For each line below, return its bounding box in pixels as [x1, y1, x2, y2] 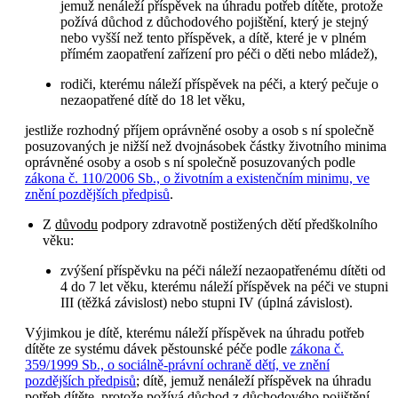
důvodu [55, 216, 98, 232]
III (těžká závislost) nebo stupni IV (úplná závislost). [60, 294, 354, 310]
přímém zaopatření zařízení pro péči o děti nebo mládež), [60, 45, 378, 61]
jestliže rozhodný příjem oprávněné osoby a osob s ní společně [25, 122, 375, 138]
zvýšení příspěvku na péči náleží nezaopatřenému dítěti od [60, 262, 386, 278]
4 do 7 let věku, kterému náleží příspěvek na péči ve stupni [60, 278, 389, 294]
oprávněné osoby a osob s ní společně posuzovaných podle [25, 154, 356, 170]
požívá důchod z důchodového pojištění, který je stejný [60, 13, 370, 29]
